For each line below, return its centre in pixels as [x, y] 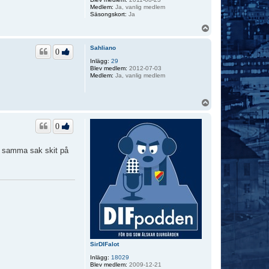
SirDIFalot [104, 244]
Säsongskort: [108, 14]
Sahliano [103, 48]
